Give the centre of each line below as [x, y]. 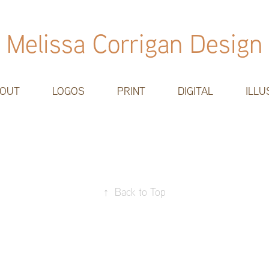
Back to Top [140, 192]
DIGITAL [195, 91]
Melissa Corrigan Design [134, 43]
